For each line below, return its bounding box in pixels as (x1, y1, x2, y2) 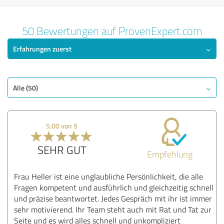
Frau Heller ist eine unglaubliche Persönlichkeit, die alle (14, 170, 203, 182)
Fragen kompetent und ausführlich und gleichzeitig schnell (14, 181, 213, 193)
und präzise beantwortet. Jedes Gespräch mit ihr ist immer (14, 192, 212, 204)
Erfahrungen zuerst (13, 43, 71, 53)
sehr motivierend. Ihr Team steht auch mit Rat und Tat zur (14, 203, 211, 215)
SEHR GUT (37, 141, 86, 157)
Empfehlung (146, 147, 192, 160)
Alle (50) (13, 82, 38, 92)
